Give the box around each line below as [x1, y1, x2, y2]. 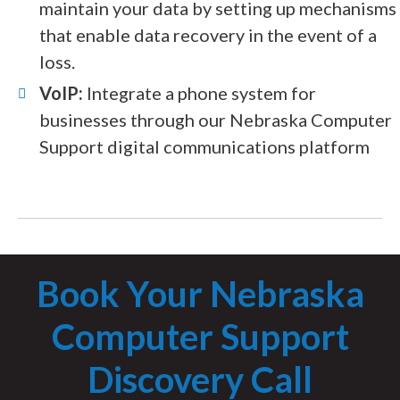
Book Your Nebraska [36, 271, 364, 315]
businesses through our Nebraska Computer [39, 108, 392, 130]
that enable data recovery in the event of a [39, 23, 377, 46]
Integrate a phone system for [83, 81, 316, 104]
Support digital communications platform [39, 135, 370, 157]
